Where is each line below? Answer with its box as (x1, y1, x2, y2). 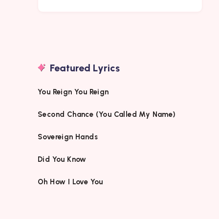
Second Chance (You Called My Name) (38, 109, 176, 119)
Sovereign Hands (38, 132, 98, 141)
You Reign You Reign (38, 87, 109, 96)
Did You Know (38, 154, 89, 164)
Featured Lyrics (50, 62, 120, 74)
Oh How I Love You (38, 177, 103, 186)
